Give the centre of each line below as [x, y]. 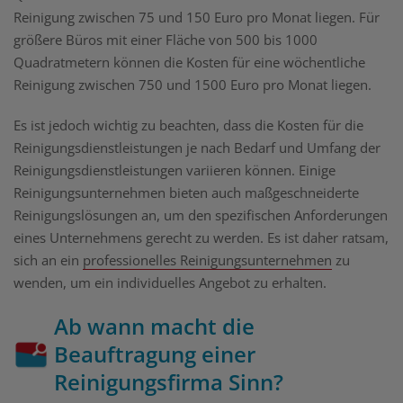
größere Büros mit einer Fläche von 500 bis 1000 [166, 40]
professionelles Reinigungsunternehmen [207, 260]
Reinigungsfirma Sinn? [169, 382]
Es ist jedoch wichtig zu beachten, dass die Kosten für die [188, 125]
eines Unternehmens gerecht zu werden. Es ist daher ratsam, [201, 238]
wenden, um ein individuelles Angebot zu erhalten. [170, 283]
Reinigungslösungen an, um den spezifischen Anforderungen [201, 215]
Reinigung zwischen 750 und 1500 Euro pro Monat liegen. [193, 85]
